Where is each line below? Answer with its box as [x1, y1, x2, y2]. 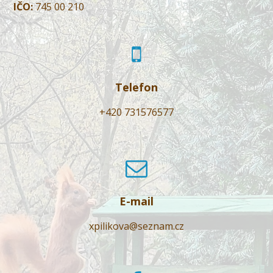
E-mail [119, 194, 154, 209]
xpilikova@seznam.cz [89, 219, 184, 233]
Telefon [115, 80, 158, 95]
